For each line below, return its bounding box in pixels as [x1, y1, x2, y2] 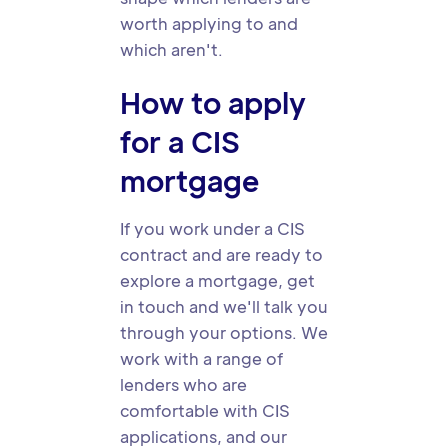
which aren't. [120, 39, 223, 60]
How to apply [120, 84, 306, 120]
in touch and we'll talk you [120, 296, 328, 317]
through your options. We [120, 322, 328, 343]
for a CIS [120, 123, 240, 159]
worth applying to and [120, 13, 298, 34]
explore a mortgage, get [120, 270, 315, 291]
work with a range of [120, 348, 283, 369]
